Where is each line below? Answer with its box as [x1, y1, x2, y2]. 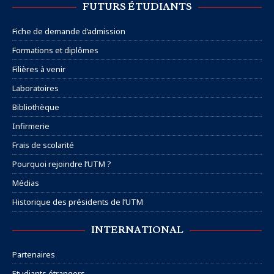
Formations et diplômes [12, 44, 98, 56]
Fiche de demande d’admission [12, 25, 125, 37]
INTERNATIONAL [91, 223, 183, 236]
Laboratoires [12, 82, 59, 94]
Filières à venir [12, 63, 65, 75]
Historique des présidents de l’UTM [12, 196, 143, 207]
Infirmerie [12, 120, 50, 131]
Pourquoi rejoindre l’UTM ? [12, 158, 111, 169]
